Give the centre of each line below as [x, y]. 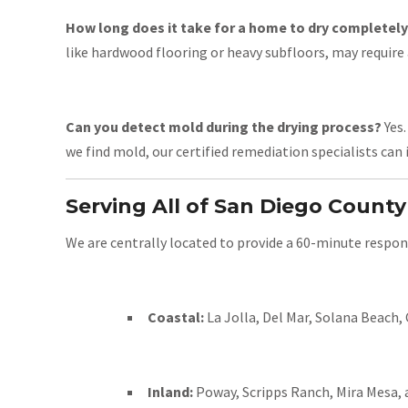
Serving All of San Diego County [236, 206]
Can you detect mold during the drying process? [224, 127]
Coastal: [176, 317]
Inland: [170, 392]
